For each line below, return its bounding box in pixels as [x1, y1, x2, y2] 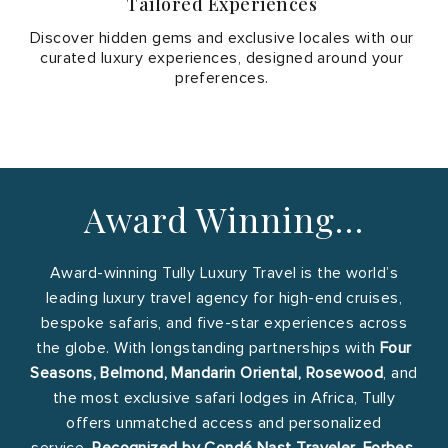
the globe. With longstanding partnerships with [36, 337, 380, 358]
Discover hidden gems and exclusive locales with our [30, 27, 414, 48]
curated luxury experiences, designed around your [40, 47, 404, 68]
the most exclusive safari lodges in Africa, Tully [52, 387, 396, 408]
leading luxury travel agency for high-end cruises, [45, 287, 402, 308]
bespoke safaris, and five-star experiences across [40, 312, 408, 333]
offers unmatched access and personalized [66, 412, 382, 433]
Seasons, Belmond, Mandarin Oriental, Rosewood [30, 362, 384, 383]
